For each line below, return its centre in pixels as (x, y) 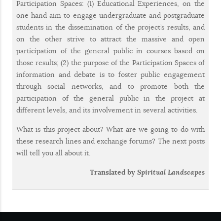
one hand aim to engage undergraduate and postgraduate (110, 15)
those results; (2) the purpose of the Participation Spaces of (110, 62)
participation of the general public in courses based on (110, 51)
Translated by (113, 172)
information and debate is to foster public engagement (110, 74)
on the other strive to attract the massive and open (110, 39)
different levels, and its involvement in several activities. (107, 110)
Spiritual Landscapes (171, 172)
